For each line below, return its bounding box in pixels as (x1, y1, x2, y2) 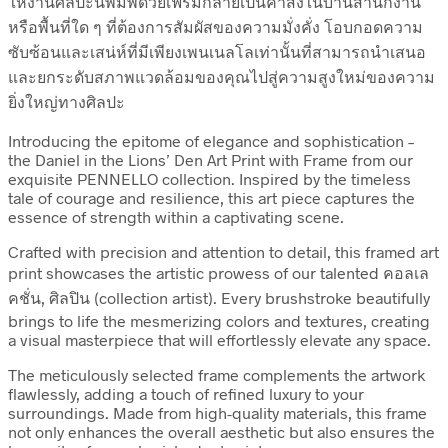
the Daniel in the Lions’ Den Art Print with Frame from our (8, 150, 413, 170)
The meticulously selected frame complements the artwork (8, 365, 425, 385)
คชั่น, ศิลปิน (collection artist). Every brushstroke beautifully (8, 288, 430, 308)
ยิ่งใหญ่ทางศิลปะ (8, 92, 125, 112)
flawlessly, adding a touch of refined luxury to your (8, 384, 364, 404)
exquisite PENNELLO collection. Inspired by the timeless (8, 169, 411, 189)
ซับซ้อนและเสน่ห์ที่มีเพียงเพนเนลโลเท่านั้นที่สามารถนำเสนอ (8, 42, 426, 62)
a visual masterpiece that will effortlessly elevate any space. (8, 330, 431, 350)
